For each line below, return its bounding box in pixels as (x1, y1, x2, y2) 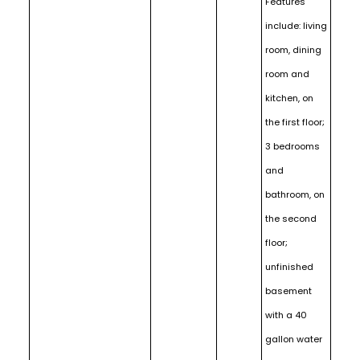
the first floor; (264, 115, 325, 129)
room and (264, 67, 309, 80)
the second (264, 211, 317, 225)
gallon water (264, 332, 322, 346)
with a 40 (264, 308, 307, 321)
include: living (264, 18, 327, 32)
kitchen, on (264, 91, 313, 104)
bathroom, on (264, 187, 325, 201)
